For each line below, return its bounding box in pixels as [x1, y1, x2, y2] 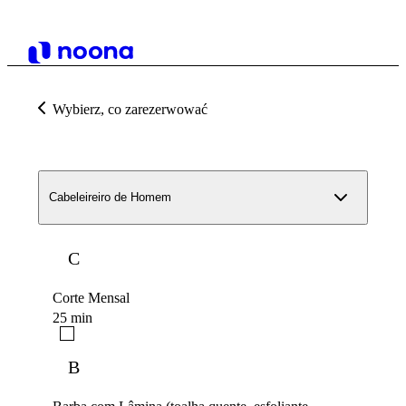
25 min [53, 310, 92, 326]
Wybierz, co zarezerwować [53, 101, 208, 117]
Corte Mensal [53, 290, 130, 306]
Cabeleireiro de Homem [49, 190, 171, 205]
